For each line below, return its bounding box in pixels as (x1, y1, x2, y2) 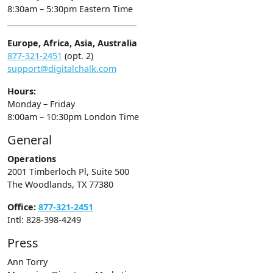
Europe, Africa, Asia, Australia (7, 37, 137, 49)
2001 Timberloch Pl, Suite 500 (7, 166, 129, 178)
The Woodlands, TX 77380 (7, 179, 113, 191)
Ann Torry (7, 256, 48, 268)
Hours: (7, 85, 36, 97)
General (7, 132, 52, 149)
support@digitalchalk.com (7, 63, 116, 75)
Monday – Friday (7, 98, 75, 110)
